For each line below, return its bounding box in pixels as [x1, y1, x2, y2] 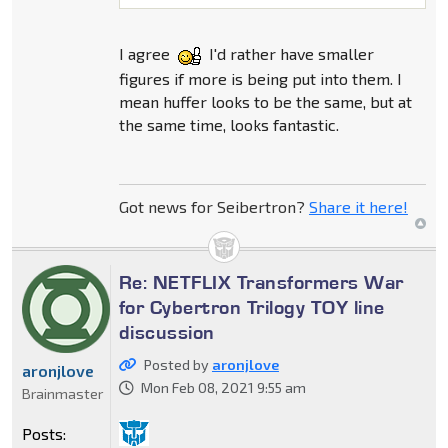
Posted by [143, 355, 212, 373]
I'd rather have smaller [204, 43, 374, 63]
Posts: [22, 423, 66, 443]
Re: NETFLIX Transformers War [118, 269, 404, 294]
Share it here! [308, 196, 408, 216]
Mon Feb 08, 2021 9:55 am [140, 378, 306, 396]
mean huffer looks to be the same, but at [118, 91, 412, 111]
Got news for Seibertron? [118, 196, 309, 216]
